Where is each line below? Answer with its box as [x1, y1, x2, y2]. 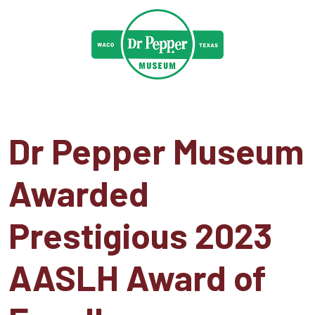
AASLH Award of [8, 256, 266, 298]
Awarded [8, 172, 149, 214]
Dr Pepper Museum [8, 129, 304, 172]
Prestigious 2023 [8, 214, 272, 256]
